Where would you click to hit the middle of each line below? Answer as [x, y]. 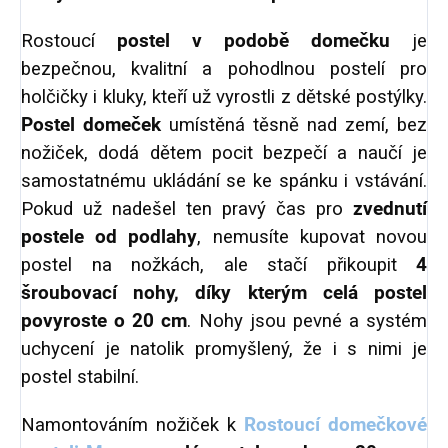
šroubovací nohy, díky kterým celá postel [224, 293]
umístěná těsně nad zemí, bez [294, 125]
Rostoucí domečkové [335, 425]
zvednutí [390, 209]
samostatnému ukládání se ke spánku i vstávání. [224, 181]
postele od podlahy [109, 237]
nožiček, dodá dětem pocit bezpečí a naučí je [224, 153]
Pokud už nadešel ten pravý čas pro [187, 209]
